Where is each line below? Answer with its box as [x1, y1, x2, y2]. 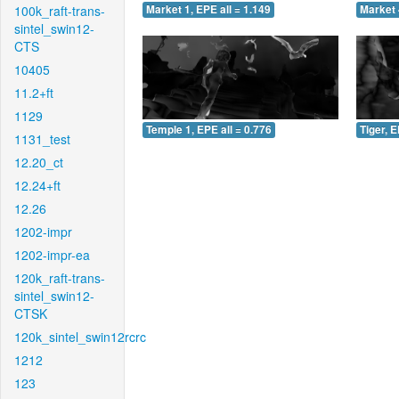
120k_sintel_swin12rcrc [14, 328, 146, 346]
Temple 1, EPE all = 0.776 [146, 121, 272, 137]
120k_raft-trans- [14, 269, 105, 287]
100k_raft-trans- [14, 2, 105, 20]
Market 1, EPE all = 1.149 [146, 2, 271, 18]
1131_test [14, 130, 70, 148]
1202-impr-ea [14, 246, 90, 264]
